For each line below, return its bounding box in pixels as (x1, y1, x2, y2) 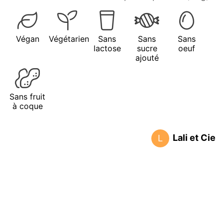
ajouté (135, 53, 159, 63)
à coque (12, 101, 43, 111)
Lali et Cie (173, 132, 216, 143)
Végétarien (49, 34, 89, 44)
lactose (93, 43, 121, 54)
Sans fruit (9, 92, 45, 102)
